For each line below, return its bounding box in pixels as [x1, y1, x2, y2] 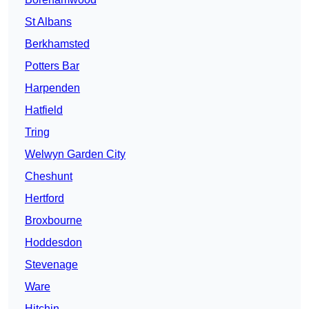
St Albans [25, 16, 72, 28]
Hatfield [25, 104, 63, 117]
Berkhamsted [25, 38, 90, 50]
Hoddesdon [25, 237, 82, 249]
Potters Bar [25, 60, 79, 72]
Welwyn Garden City [25, 148, 126, 161]
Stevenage [25, 259, 78, 271]
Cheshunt [25, 170, 72, 183]
